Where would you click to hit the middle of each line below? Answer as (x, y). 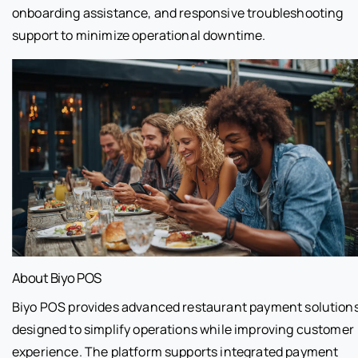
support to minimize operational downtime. (139, 35)
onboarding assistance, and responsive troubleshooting (178, 12)
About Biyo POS (57, 277)
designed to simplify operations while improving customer (183, 329)
